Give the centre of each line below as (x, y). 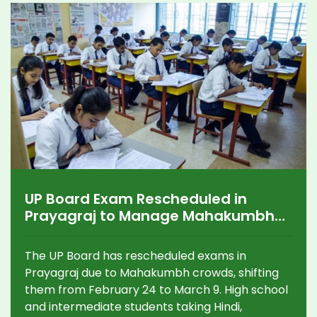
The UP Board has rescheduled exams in (136, 256)
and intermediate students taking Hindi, (133, 307)
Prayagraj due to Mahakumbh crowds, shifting (152, 273)
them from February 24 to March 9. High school (156, 290)
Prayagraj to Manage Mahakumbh (150, 216)
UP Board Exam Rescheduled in (136, 199)
